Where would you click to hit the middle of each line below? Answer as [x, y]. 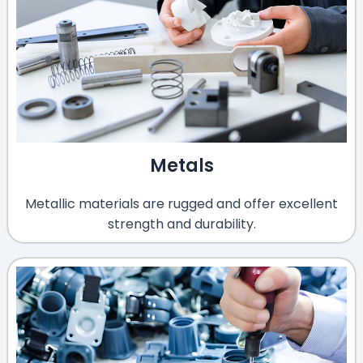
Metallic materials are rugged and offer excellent [181, 204]
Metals [181, 166]
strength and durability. [181, 224]
